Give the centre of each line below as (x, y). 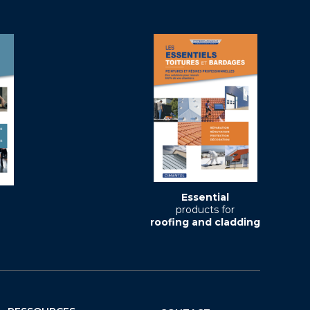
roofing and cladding (205, 222)
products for (205, 210)
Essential (205, 198)
